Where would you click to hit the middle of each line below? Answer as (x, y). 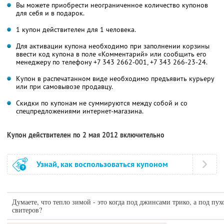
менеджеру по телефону (55, 62)
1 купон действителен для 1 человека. (76, 29)
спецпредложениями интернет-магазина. (80, 111)
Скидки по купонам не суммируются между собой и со (102, 103)
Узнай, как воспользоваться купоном (102, 164)
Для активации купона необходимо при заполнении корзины (113, 46)
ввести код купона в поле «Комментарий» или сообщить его (111, 54)
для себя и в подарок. (50, 13)
